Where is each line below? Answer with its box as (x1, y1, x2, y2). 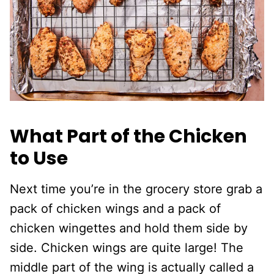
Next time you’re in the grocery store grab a (10, 181, 262, 196)
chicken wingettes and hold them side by (10, 220, 248, 235)
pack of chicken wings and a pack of (10, 201, 221, 216)
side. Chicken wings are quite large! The (10, 240, 243, 255)
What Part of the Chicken (10, 123, 247, 149)
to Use (10, 145, 68, 171)
